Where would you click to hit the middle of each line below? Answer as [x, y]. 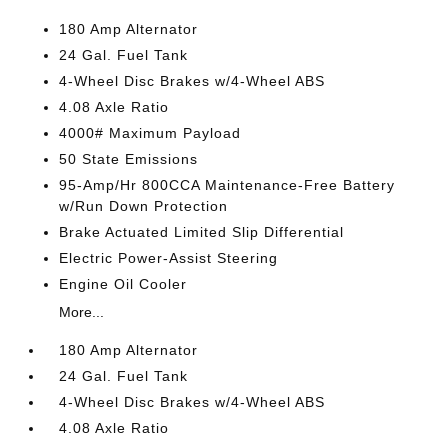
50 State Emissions [129, 158]
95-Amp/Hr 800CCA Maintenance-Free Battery [227, 184]
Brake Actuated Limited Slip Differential [202, 231]
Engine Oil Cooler [123, 283]
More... [82, 311]
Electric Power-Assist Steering [169, 257]
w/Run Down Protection [144, 205]
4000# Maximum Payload [150, 132]
